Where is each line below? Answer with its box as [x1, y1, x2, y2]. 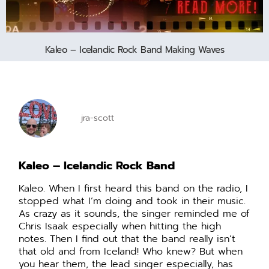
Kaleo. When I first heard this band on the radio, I [19, 181, 249, 196]
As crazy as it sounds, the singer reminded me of [19, 207, 250, 222]
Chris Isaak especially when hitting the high [19, 219, 222, 234]
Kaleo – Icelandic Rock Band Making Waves [45, 43, 224, 57]
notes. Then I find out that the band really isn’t [19, 232, 236, 247]
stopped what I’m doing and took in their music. [19, 194, 246, 209]
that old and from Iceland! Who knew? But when [19, 244, 243, 259]
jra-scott [81, 112, 115, 125]
